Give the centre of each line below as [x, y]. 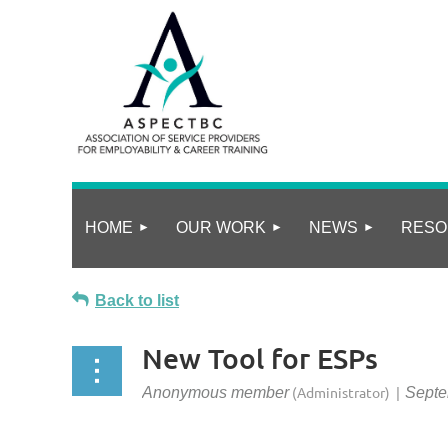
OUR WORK [221, 227]
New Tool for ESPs [260, 358]
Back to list [137, 300]
